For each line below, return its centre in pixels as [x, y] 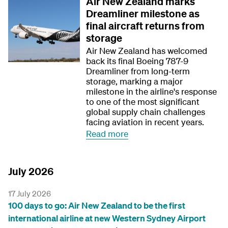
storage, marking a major [135, 81]
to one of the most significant [143, 102]
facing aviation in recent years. [145, 122]
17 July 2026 [30, 193]
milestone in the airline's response [152, 91]
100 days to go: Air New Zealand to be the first [97, 205]
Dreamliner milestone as [143, 13]
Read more [107, 134]
